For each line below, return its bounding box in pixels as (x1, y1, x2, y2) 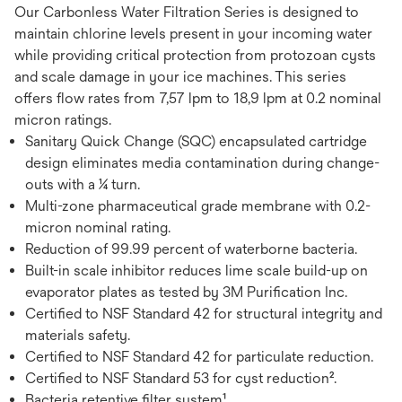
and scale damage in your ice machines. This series (14, 68, 346, 85)
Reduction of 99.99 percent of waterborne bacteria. (25, 240, 357, 258)
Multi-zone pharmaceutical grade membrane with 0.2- (25, 197, 371, 214)
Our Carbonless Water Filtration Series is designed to (14, 4, 359, 21)
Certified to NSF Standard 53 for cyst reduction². (25, 370, 336, 387)
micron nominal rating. (25, 219, 170, 236)
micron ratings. (14, 111, 111, 128)
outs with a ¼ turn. (25, 176, 140, 193)
